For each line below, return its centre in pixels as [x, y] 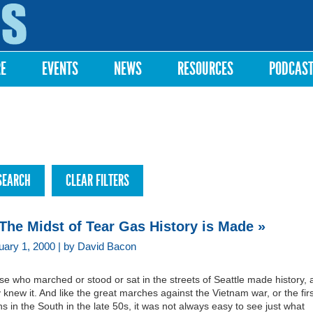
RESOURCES [205, 69]
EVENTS [60, 69]
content [139, 32]
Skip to [138, 7]
